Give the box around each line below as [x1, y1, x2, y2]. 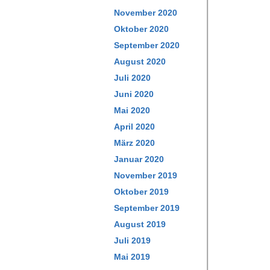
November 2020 [114, 8, 177, 17]
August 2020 [114, 57, 166, 66]
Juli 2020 [114, 73, 151, 83]
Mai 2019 [114, 252, 150, 262]
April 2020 [114, 122, 155, 131]
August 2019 [114, 219, 166, 229]
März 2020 [114, 138, 155, 148]
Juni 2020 [114, 89, 154, 99]
